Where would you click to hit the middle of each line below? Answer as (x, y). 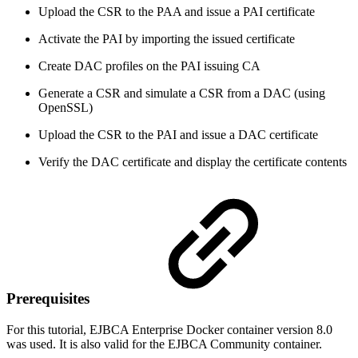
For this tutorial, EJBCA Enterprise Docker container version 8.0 (169, 329)
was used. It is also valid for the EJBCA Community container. (164, 344)
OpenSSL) (66, 107)
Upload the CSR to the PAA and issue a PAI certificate (177, 11)
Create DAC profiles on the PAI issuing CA (149, 66)
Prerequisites (48, 299)
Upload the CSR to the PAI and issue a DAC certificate (178, 134)
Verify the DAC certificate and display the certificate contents (193, 161)
